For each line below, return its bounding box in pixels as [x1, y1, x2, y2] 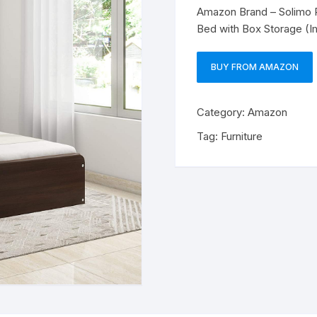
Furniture [220, 129, 263, 143]
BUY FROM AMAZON [210, 61, 299, 72]
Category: [196, 105, 248, 119]
